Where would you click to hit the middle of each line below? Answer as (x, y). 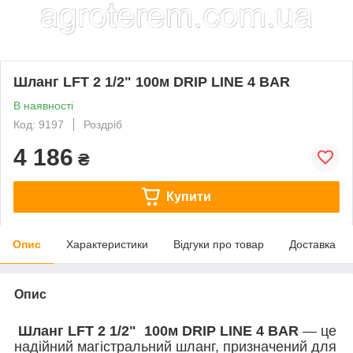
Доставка (312, 244)
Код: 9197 (39, 124)
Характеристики (107, 244)
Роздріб (103, 124)
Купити (188, 196)
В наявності (43, 105)
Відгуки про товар (219, 244)
